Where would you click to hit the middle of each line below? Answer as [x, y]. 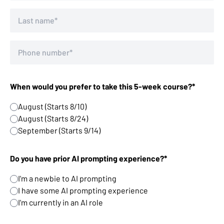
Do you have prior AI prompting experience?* [88, 158]
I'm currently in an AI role [60, 202]
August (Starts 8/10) [52, 106]
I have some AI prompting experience [83, 190]
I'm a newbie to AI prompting [67, 178]
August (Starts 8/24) [53, 118]
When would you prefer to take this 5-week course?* [102, 86]
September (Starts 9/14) [59, 130]
